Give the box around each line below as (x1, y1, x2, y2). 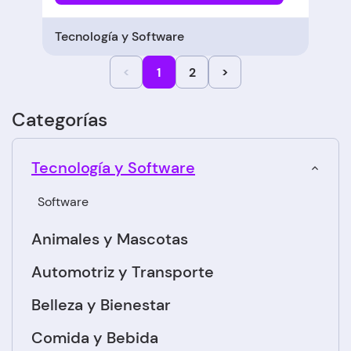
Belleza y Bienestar (31, 295, 171, 316)
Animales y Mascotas (31, 229, 188, 250)
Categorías (12, 107, 107, 132)
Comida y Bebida (31, 327, 158, 349)
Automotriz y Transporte (31, 262, 214, 283)
